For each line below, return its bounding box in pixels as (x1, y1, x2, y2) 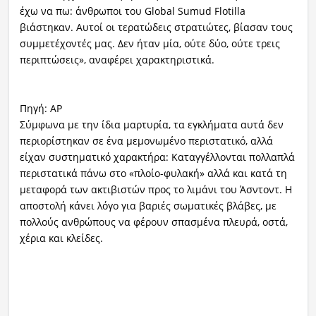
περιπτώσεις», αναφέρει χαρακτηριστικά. (19, 52, 214, 66)
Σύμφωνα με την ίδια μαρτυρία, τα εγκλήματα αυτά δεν (19, 117, 284, 131)
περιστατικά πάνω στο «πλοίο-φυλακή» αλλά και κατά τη (19, 166, 287, 180)
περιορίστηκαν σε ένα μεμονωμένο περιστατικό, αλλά (19, 133, 273, 147)
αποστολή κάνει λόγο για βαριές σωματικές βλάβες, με (19, 198, 276, 212)
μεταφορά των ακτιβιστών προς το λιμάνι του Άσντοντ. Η (19, 182, 292, 196)
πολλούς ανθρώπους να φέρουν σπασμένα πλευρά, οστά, (19, 214, 288, 229)
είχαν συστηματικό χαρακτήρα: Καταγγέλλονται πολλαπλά (19, 150, 295, 164)
